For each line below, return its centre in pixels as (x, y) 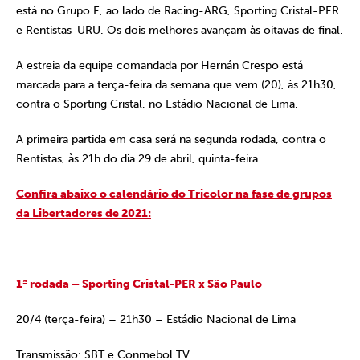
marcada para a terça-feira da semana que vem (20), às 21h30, (176, 85)
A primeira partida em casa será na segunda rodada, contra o (171, 139)
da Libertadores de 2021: (84, 213)
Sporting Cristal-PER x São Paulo (172, 284)
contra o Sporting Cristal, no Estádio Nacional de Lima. (157, 104)
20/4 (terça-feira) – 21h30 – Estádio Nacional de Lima (156, 319)
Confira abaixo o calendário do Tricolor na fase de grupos (174, 194)
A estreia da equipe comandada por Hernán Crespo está (160, 65)
